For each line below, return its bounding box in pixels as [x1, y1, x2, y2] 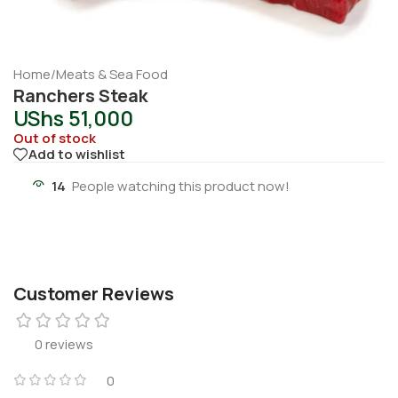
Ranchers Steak [13, 83, 147, 107]
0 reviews [35, 334, 93, 354]
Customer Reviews [13, 281, 174, 306]
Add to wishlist [28, 145, 125, 164]
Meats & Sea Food [56, 64, 168, 84]
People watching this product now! [72, 176, 290, 195]
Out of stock [13, 128, 96, 147]
